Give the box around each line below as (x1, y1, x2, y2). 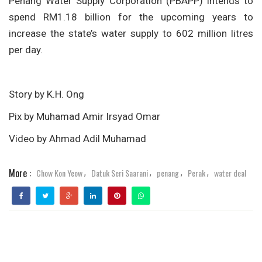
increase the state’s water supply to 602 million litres (9, 27, 253, 40)
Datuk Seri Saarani (91, 166, 148, 179)
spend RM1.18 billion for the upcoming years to (9, 11, 253, 23)
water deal (214, 166, 246, 179)
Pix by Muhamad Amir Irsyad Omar (9, 111, 160, 123)
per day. (9, 44, 43, 56)
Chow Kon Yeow (36, 166, 82, 179)
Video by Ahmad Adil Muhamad (9, 133, 146, 145)
